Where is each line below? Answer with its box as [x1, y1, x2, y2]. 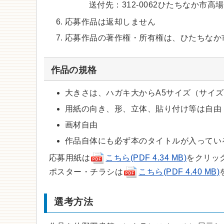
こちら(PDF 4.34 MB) [105, 153, 187, 162]
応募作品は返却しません [65, 17, 156, 26]
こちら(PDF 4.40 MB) [138, 167, 220, 176]
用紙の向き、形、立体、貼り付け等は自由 [65, 104, 222, 113]
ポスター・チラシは [49, 167, 123, 176]
